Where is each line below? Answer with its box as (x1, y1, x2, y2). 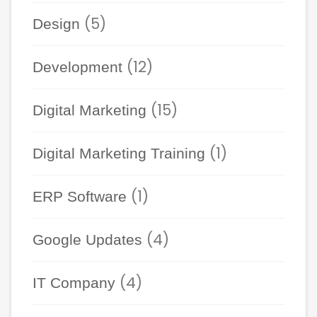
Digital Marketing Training (33, 144, 205, 161)
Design (33, 15, 80, 32)
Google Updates (33, 231, 142, 248)
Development (33, 58, 122, 75)
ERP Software (33, 188, 127, 204)
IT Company (33, 274, 115, 291)
